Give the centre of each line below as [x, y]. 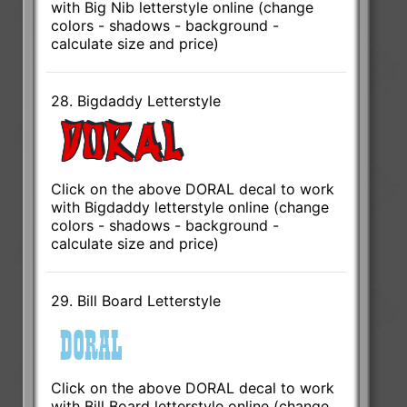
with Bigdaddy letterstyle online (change [190, 207]
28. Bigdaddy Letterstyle [136, 100]
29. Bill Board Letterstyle [136, 300]
